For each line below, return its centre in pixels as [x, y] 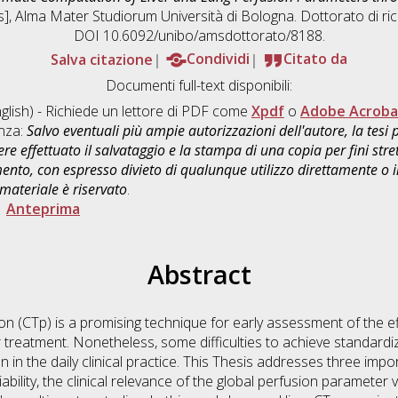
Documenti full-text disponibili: [199, 86]
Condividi [218, 59]
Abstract [199, 275]
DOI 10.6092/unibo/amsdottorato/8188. [199, 36]
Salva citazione [102, 59]
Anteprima [43, 209]
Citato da [315, 59]
